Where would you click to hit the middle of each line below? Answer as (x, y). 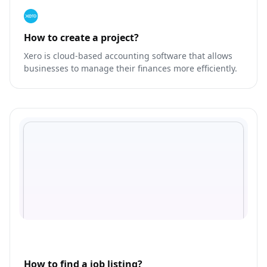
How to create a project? (81, 38)
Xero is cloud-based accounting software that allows (128, 56)
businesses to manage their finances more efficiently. (131, 69)
